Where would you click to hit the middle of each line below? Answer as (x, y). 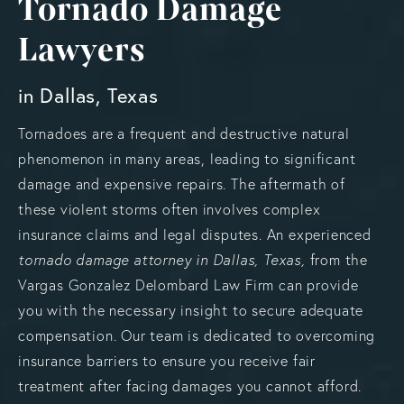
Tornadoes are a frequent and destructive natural (184, 133)
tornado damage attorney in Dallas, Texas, (162, 259)
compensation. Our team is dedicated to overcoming (197, 335)
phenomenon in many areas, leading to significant (187, 158)
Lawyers (82, 50)
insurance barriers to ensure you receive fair (167, 360)
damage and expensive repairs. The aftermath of (182, 184)
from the (337, 259)
